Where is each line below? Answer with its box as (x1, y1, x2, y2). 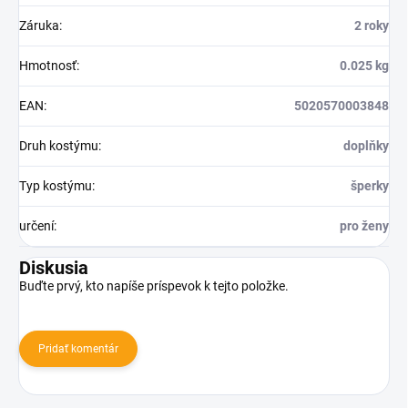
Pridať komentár (38, 342, 118, 356)
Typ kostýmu (19, 178, 92, 194)
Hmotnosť (19, 58, 76, 74)
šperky (351, 178, 389, 194)
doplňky (343, 138, 389, 154)
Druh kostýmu (19, 138, 98, 154)
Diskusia (19, 257, 88, 280)
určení (19, 219, 54, 234)
